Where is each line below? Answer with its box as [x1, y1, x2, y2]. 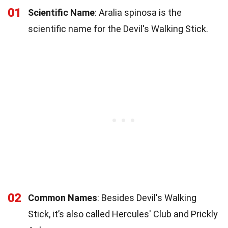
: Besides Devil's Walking [97, 192, 196, 203]
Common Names [28, 192, 97, 203]
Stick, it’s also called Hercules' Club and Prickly [28, 208, 218, 219]
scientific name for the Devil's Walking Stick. [28, 23, 208, 34]
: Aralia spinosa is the [95, 7, 182, 18]
